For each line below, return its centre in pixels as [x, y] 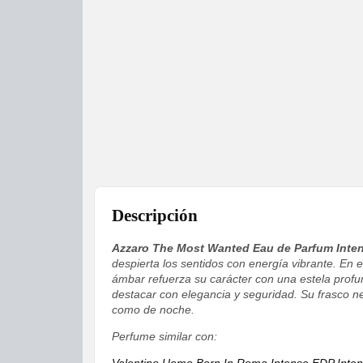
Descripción [155, 216]
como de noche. [153, 310]
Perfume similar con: [164, 337]
